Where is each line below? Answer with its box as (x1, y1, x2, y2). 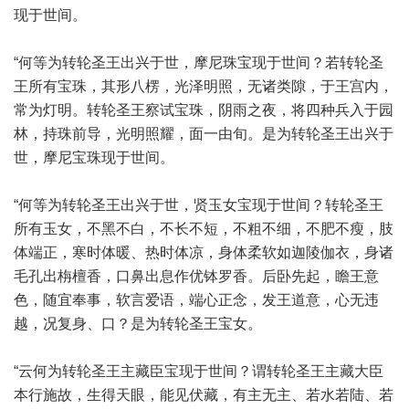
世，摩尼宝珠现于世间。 (14, 150, 174, 165)
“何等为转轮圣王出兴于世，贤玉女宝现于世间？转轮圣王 (14, 197, 383, 213)
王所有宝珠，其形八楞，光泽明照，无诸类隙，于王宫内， (14, 79, 393, 94)
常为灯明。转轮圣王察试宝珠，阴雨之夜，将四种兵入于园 (14, 102, 393, 118)
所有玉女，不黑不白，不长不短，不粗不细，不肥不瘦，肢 (14, 221, 393, 236)
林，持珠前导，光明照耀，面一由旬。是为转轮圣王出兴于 (14, 126, 393, 142)
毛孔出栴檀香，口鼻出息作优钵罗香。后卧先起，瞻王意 (14, 268, 379, 284)
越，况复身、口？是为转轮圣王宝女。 (14, 316, 262, 331)
